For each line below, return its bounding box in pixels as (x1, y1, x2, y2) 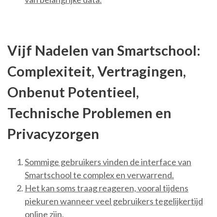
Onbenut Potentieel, (7, 83, 139, 101)
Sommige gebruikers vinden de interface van (25, 156, 191, 168)
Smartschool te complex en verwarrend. (25, 170, 174, 181)
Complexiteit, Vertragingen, (7, 62, 186, 80)
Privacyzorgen (7, 125, 99, 142)
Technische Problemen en (7, 104, 171, 122)
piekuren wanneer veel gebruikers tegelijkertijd (25, 196, 203, 207)
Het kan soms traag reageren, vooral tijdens (25, 183, 188, 194)
